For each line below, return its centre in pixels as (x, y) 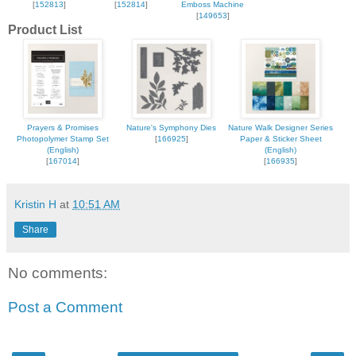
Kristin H (35, 205)
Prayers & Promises (62, 128)
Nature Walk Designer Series (281, 128)
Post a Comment (65, 308)
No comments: (58, 273)
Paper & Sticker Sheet (281, 139)
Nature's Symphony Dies (171, 128)
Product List (45, 30)
